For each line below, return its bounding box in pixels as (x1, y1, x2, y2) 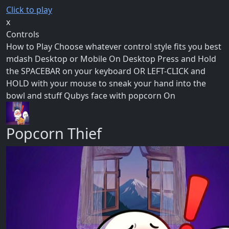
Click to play (6, 4, 52, 16)
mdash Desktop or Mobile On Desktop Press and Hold (6, 53, 216, 65)
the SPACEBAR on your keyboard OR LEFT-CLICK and (6, 65, 205, 77)
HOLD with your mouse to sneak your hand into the (6, 78, 206, 89)
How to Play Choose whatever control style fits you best (6, 41, 221, 53)
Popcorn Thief (6, 123, 102, 144)
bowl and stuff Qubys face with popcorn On (6, 90, 175, 102)
